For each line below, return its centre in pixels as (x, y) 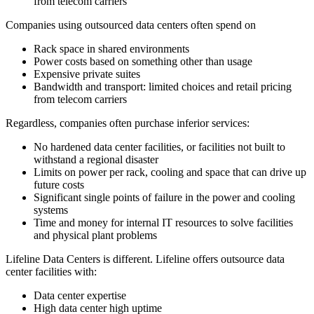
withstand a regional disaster (96, 159)
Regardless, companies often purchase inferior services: (128, 123)
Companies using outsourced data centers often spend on (131, 25)
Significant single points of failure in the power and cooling (164, 197)
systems (51, 210)
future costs (59, 184)
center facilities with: (51, 271)
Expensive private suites (87, 74)
